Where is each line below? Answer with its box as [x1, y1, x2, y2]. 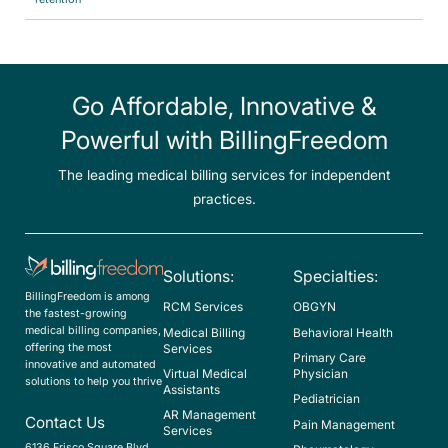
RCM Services [163, 300, 244, 315]
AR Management [163, 408, 257, 423]
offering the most [24, 340, 112, 353]
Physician [293, 366, 349, 381]
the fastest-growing [24, 306, 127, 319]
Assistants [163, 382, 221, 397]
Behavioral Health [293, 325, 394, 340]
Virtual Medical [163, 366, 248, 381]
